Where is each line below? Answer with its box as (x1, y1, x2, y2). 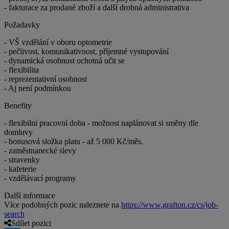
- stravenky (4, 155, 40, 165)
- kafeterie (4, 165, 36, 174)
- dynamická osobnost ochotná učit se (4, 56, 125, 65)
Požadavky (4, 20, 40, 30)
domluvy (4, 128, 33, 137)
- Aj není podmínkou (4, 84, 71, 93)
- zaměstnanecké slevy (4, 146, 76, 155)
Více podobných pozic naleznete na (4, 200, 121, 210)
